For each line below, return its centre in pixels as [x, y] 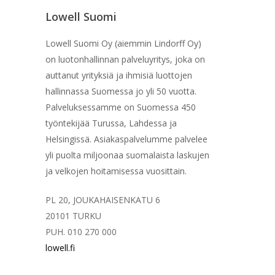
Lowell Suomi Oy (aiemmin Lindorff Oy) [123, 43]
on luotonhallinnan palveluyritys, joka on [125, 59]
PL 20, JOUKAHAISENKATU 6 [103, 199]
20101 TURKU [73, 215]
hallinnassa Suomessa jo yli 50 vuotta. [121, 91]
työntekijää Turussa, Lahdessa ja [111, 123]
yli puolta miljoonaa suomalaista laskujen [127, 155]
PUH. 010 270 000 [81, 231]
